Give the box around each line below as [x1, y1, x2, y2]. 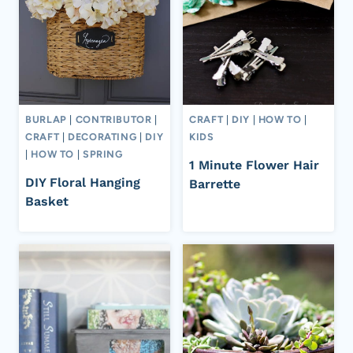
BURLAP [25, 113, 67, 125]
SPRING [82, 147, 123, 160]
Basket [25, 193, 69, 209]
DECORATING [68, 130, 137, 143]
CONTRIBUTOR [75, 113, 152, 125]
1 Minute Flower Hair [189, 157, 319, 173]
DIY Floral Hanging [25, 174, 140, 190]
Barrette [189, 176, 240, 191]
